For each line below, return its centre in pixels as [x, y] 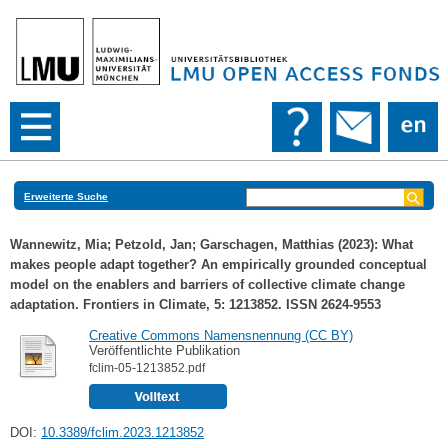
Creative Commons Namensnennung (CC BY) [221, 335]
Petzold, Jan [153, 245]
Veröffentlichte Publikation [165, 350]
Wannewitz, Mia [58, 245]
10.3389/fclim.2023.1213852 [122, 433]
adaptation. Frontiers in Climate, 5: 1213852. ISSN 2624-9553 [195, 305]
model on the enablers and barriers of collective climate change [207, 285]
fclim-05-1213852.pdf [147, 367]
